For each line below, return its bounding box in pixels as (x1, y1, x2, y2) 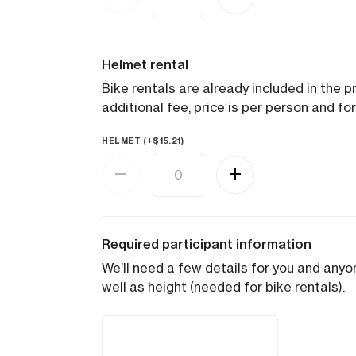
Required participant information (102, 236, 311, 252)
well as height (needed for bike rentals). (102, 279, 345, 295)
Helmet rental (102, 56, 188, 72)
